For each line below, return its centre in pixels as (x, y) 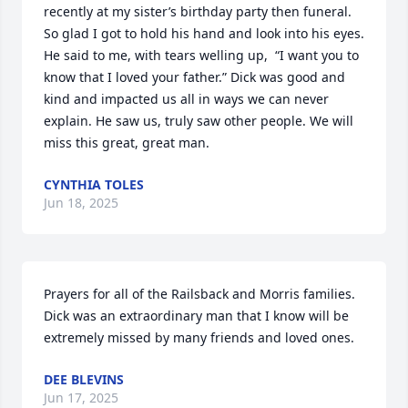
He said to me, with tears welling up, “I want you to (201, 55)
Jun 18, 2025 (81, 203)
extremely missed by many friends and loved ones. (199, 337)
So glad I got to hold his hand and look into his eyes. (204, 33)
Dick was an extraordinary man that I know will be (196, 316)
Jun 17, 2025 (81, 398)
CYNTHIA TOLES (94, 184)
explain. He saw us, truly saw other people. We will (199, 121)
